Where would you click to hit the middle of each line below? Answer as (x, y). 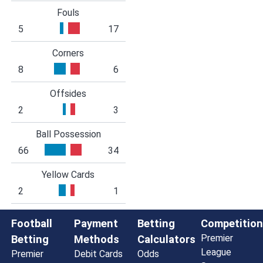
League (216, 252)
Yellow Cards (68, 175)
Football (31, 224)
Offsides (68, 94)
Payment (96, 224)
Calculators (166, 240)
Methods (97, 240)
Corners (68, 53)
